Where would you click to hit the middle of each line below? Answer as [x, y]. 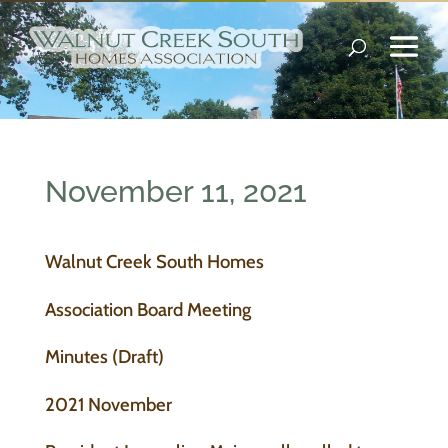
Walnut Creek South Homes [154, 261]
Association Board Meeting [147, 309]
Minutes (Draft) [104, 357]
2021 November [108, 404]
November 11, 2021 [175, 191]
